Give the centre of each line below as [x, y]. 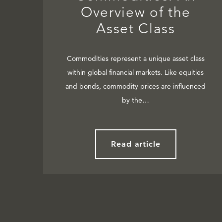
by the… [136, 100]
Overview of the [136, 12]
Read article [136, 144]
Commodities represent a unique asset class [136, 59]
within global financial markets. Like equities [136, 73]
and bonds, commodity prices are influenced [136, 86]
